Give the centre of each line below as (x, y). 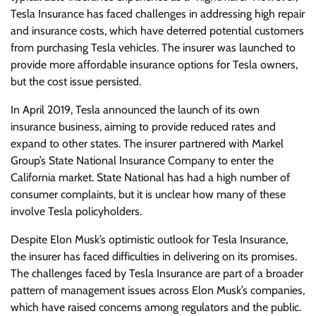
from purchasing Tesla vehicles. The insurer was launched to (153, 48)
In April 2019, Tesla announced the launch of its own (135, 110)
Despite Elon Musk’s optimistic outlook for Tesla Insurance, (149, 239)
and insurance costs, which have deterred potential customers (157, 31)
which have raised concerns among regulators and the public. (156, 307)
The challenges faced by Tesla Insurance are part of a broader (157, 273)
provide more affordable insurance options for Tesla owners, (154, 65)
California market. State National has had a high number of (150, 177)
